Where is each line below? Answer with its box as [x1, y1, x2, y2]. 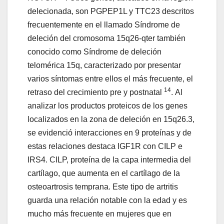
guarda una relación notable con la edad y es [27, 196, 187, 205]
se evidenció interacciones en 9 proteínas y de [27, 128, 191, 137]
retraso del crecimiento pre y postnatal [27, 88, 164, 97]
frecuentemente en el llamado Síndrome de [27, 20, 180, 29]
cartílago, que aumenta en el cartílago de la [27, 169, 180, 178]
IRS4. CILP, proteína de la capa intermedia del [27, 155, 191, 164]
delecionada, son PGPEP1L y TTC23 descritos [27, 7, 194, 16]
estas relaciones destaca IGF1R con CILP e [27, 142, 182, 151]
